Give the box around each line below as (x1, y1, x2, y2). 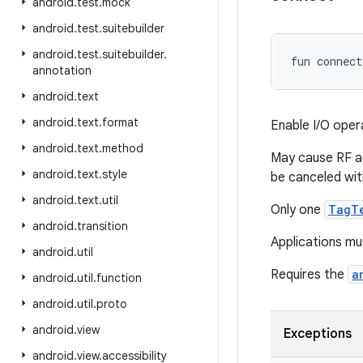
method (102, 141, 143, 156)
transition (77, 219, 128, 233)
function (96, 271, 142, 285)
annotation (32, 63, 92, 78)
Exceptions (284, 326, 352, 342)
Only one (271, 202, 324, 218)
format (102, 115, 139, 130)
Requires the (271, 267, 348, 283)
